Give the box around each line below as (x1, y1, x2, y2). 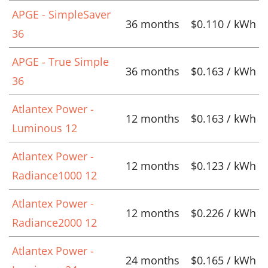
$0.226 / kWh (191, 205, 256, 220)
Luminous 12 (12, 120, 77, 135)
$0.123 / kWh (191, 158, 256, 173)
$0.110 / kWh (191, 16, 256, 31)
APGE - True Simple (12, 54, 109, 69)
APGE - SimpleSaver (12, 7, 111, 22)
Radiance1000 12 (12, 167, 97, 182)
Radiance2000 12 (12, 215, 97, 230)
